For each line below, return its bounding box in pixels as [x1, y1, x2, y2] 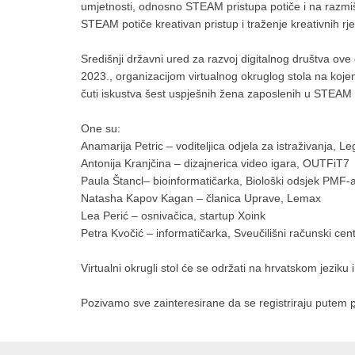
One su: [81, 122, 120, 136]
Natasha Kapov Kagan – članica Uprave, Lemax [81, 192, 321, 205]
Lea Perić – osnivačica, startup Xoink [81, 209, 265, 223]
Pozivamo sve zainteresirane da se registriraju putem [81, 296, 350, 310]
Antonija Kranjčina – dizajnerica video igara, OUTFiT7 [81, 157, 349, 170]
